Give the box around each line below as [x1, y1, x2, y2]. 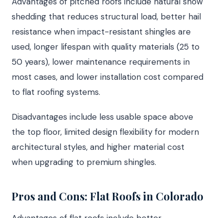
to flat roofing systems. [12, 86, 100, 97]
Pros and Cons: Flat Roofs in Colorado [12, 188, 203, 203]
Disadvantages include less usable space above [12, 111, 193, 122]
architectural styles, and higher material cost [12, 141, 184, 152]
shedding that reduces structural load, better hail [12, 11, 201, 22]
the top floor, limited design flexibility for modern [12, 126, 199, 137]
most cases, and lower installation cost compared [12, 71, 203, 82]
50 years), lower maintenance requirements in [12, 56, 190, 67]
